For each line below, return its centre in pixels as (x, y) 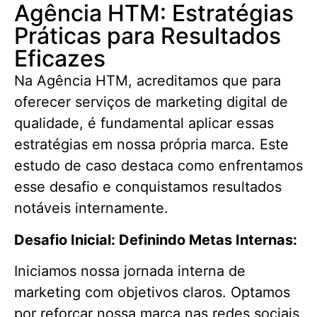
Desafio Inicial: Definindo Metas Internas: (156, 240)
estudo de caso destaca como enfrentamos (158, 166)
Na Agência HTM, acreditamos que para (148, 81)
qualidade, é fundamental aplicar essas (144, 123)
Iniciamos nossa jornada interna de (130, 271)
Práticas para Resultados (148, 36)
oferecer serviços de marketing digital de (151, 102)
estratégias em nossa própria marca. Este (151, 145)
